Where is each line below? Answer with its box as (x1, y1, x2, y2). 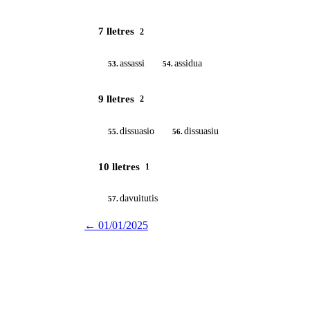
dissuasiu (184, 125, 219, 136)
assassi (120, 57, 145, 69)
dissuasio (120, 125, 154, 136)
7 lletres (98, 26, 134, 37)
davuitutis (120, 193, 158, 204)
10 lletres (98, 161, 140, 172)
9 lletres (98, 93, 134, 104)
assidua (174, 57, 202, 69)
